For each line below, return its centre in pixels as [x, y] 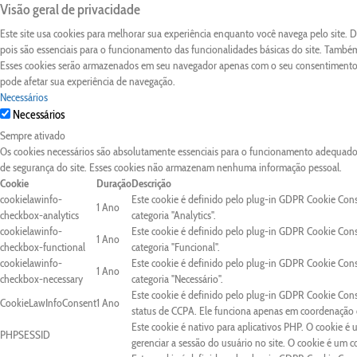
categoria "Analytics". [174, 215]
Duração [114, 183]
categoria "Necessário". [177, 279]
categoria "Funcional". [176, 247]
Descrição [151, 183]
